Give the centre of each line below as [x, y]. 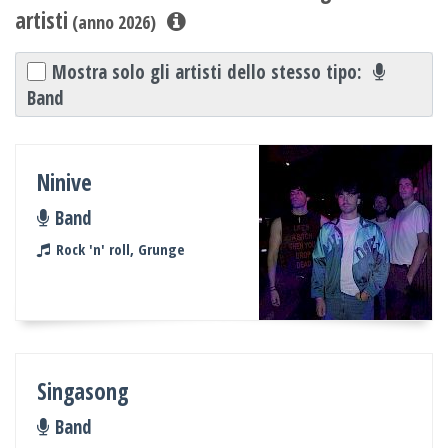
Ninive [65, 182]
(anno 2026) [112, 22]
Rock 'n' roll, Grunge [120, 248]
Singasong [83, 391]
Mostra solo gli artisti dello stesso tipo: [210, 71]
